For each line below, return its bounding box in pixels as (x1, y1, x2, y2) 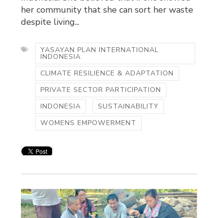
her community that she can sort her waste (21, 3, 194, 16)
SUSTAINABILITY (98, 101, 159, 111)
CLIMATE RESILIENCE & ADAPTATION (40, 68, 174, 78)
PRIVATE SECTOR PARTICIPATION (40, 85, 162, 94)
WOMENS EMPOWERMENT (40, 118, 137, 127)
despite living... (21, 16, 80, 28)
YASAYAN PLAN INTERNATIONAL (40, 45, 159, 54)
